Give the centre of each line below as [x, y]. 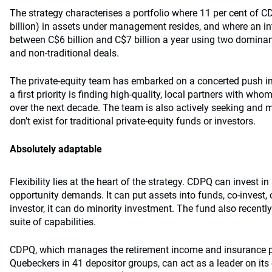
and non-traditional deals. [64, 53]
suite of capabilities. [53, 222]
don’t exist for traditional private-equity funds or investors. [133, 121]
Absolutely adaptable [56, 149]
